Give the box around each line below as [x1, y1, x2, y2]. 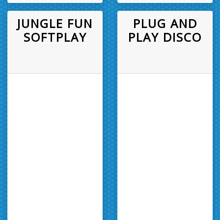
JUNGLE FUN [17, 15, 93, 31]
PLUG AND [133, 15, 197, 31]
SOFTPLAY [23, 28, 87, 45]
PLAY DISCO [128, 28, 202, 45]
